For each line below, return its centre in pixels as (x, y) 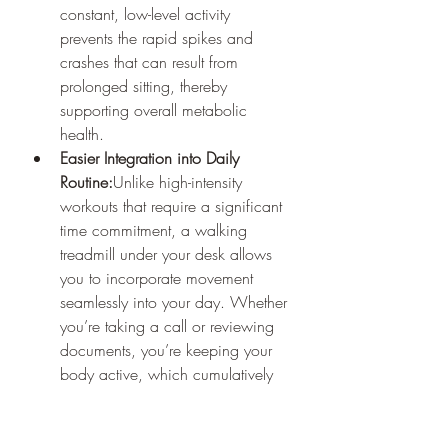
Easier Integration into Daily (152, 157)
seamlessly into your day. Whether (176, 301)
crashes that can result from (151, 61)
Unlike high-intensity (180, 181)
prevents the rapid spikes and (159, 37)
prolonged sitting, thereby (146, 85)
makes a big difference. (139, 397)
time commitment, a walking (156, 229)
